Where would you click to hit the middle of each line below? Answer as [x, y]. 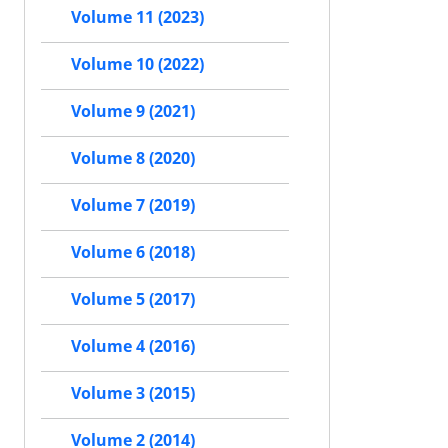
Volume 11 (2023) [137, 17]
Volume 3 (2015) [133, 393]
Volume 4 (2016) [133, 346]
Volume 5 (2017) [133, 299]
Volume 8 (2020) [133, 158]
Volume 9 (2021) [133, 111]
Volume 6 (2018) [133, 252]
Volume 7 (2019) [133, 205]
